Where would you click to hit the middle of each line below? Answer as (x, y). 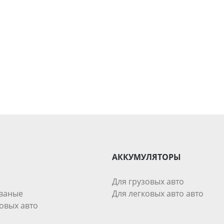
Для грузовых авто (148, 182)
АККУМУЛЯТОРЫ (146, 157)
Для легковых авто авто (158, 194)
